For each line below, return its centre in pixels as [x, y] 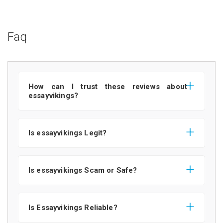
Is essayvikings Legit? [68, 133]
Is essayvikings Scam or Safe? [83, 170]
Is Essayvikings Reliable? [73, 207]
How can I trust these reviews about [108, 86]
